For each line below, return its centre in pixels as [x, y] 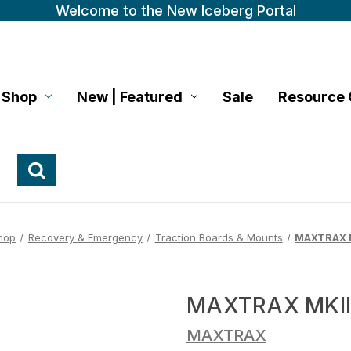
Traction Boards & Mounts [219, 237]
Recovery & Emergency [85, 237]
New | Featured [129, 96]
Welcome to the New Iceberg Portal [175, 11]
